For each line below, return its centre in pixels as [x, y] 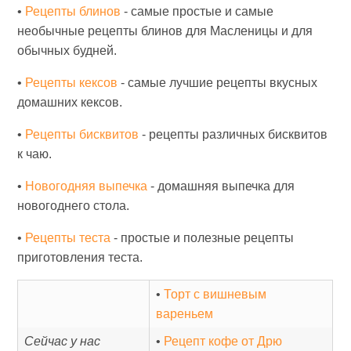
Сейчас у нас [63, 341]
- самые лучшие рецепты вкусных [218, 83]
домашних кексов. [70, 102]
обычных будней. [67, 51]
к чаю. [35, 154]
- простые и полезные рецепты [203, 238]
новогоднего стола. [74, 206]
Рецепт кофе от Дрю [223, 341]
